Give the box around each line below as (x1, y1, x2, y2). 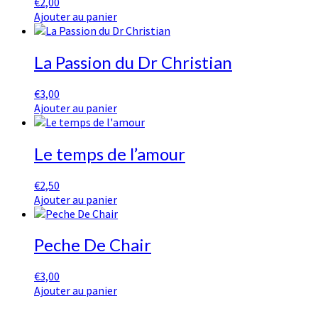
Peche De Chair (34, 234, 151, 256)
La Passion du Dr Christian (34, 51, 232, 72)
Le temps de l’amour (34, 143, 185, 164)
